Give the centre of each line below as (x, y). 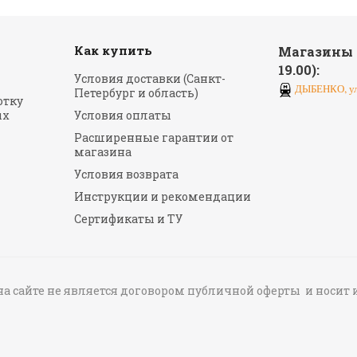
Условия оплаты (123, 116)
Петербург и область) (136, 93)
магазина (103, 152)
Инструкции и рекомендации (163, 197)
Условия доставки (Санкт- (150, 79)
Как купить (113, 51)
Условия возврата (126, 175)
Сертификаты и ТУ (128, 219)
